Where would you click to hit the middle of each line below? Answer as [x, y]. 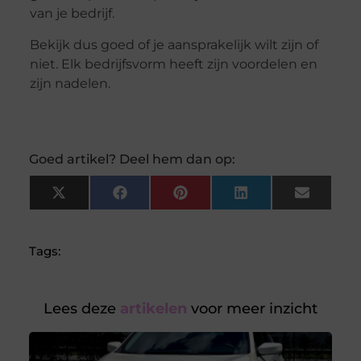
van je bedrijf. [72, 14]
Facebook [157, 198]
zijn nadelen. [71, 83]
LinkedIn [274, 198]
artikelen [151, 309]
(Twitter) [91, 210]
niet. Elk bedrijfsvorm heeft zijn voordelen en [173, 64]
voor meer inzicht [252, 309]
